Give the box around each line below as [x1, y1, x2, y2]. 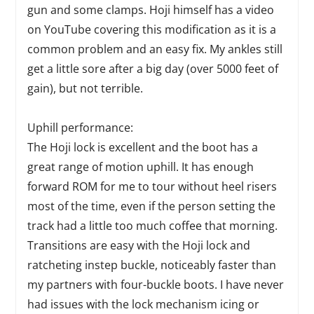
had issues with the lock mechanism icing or [27, 296, 260, 312]
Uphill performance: [27, 120, 134, 135]
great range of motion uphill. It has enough [27, 159, 254, 175]
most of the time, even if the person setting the [27, 198, 276, 214]
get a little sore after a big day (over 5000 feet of [27, 61, 279, 76]
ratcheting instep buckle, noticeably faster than [27, 257, 277, 273]
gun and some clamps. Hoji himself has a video [27, 2, 275, 18]
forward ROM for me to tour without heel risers [27, 179, 278, 194]
